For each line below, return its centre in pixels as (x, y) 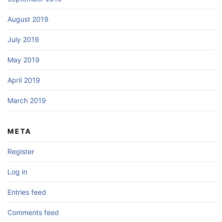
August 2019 (28, 19)
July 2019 (23, 39)
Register (21, 151)
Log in (17, 172)
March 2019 (27, 100)
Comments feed (33, 212)
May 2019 (24, 60)
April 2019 (24, 80)
